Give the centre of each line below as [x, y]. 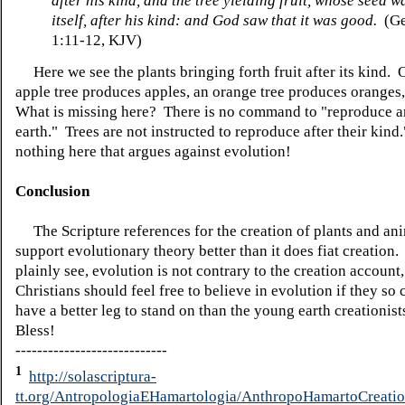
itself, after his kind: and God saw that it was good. [214, 21]
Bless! [35, 331]
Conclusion [52, 192]
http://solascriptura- [93, 376]
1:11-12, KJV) [97, 41]
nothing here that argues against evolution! [153, 152]
